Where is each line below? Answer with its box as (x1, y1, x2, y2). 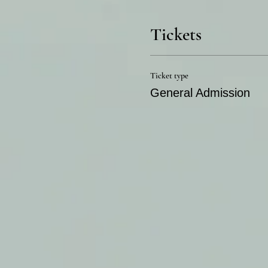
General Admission (150, 86, 250, 100)
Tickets (150, 23, 202, 46)
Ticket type (150, 71, 188, 81)
